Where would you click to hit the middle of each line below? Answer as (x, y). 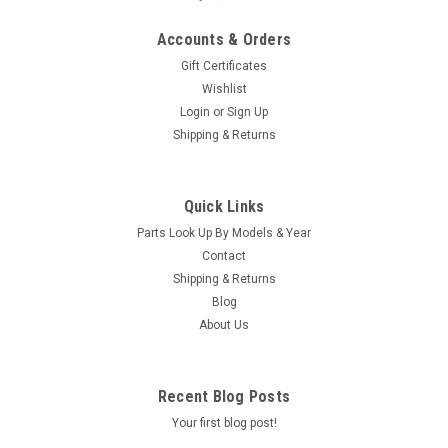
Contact (224, 255)
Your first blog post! (224, 422)
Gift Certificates (224, 65)
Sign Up (248, 111)
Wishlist (224, 88)
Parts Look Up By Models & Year (224, 232)
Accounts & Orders (224, 39)
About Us (224, 324)
